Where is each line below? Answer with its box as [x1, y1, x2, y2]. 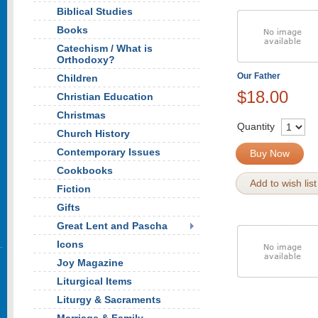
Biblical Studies [57, 6, 133, 17]
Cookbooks [57, 165, 113, 176]
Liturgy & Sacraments [57, 294, 161, 305]
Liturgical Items [57, 275, 132, 287]
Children [57, 72, 98, 84]
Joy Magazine [57, 257, 124, 268]
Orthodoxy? [57, 54, 115, 65]
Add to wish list [250, 177, 317, 189]
